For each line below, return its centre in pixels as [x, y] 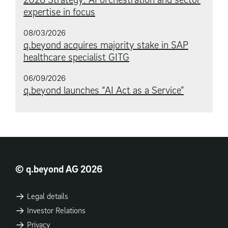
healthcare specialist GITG [76, 57]
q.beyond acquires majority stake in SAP [106, 45]
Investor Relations [55, 210]
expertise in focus [59, 11]
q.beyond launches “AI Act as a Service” [104, 90]
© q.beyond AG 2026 [59, 169]
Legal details [46, 196]
